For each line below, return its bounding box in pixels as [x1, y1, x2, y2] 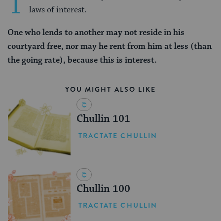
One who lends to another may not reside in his [7, 27, 184, 38]
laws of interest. [29, 4, 88, 16]
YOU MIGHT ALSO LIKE [65, 84, 156, 95]
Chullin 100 [76, 182, 130, 195]
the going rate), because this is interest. [7, 55, 159, 66]
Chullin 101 [76, 112, 130, 126]
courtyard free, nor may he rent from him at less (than [7, 41, 212, 52]
